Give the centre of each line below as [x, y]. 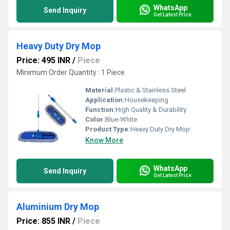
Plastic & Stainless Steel [150, 90]
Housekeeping [147, 100]
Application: [105, 100]
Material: [100, 90]
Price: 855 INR [43, 221]
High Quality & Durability [151, 110]
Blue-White [121, 119]
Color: [95, 119]
